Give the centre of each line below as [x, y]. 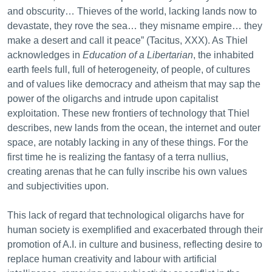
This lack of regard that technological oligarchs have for [126, 215]
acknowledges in [45, 55]
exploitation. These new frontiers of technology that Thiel [128, 113]
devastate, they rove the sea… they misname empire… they [135, 26]
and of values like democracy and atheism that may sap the [134, 84]
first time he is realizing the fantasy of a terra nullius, [118, 157]
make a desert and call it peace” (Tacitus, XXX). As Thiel [127, 40]
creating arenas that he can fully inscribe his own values [127, 172]
